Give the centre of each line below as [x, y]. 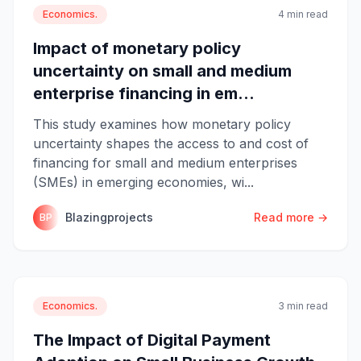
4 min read [303, 14]
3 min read [303, 305]
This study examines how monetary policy [162, 124]
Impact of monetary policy [137, 48]
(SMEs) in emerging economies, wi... [143, 182]
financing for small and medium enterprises [165, 162]
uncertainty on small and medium [162, 71]
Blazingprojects [109, 217]
